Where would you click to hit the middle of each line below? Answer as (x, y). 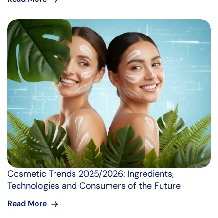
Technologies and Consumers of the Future (94, 186)
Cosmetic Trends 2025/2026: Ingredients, (91, 173)
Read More (28, 203)
